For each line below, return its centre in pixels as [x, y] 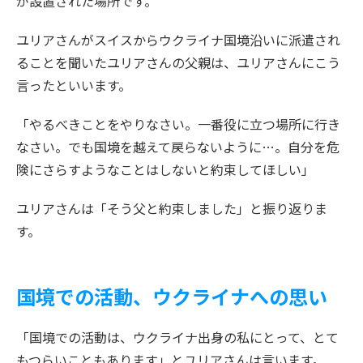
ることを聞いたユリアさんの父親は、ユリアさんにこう [178, 62]
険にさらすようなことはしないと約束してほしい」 [165, 169]
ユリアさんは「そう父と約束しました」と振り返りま [172, 208]
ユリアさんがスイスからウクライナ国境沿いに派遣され [178, 39]
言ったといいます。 [74, 85]
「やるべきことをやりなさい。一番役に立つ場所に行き [178, 124]
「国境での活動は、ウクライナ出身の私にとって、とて [177, 337]
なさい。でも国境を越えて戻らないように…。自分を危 [178, 146]
